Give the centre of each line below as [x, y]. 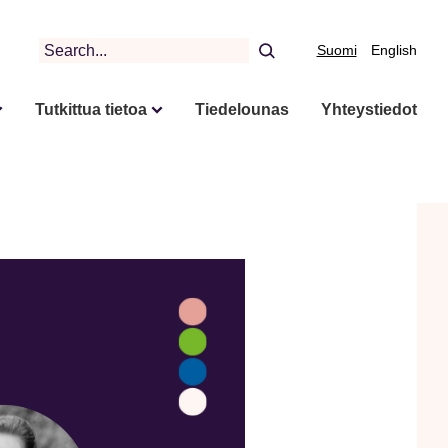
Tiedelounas [241, 109]
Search [63, 49]
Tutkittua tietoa [90, 109]
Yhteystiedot [368, 109]
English [393, 50]
